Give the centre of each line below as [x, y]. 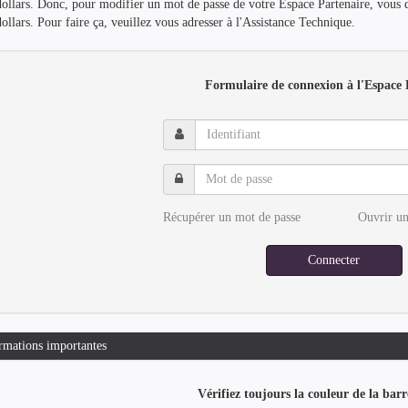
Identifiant [191, 127]
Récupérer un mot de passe [231, 217]
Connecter [334, 260]
